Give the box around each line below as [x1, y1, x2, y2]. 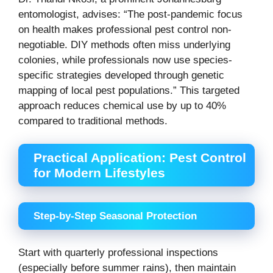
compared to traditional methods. [18, 115, 168, 127]
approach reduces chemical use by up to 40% [18, 99, 226, 112]
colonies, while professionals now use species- [18, 54, 232, 66]
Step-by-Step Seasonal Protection [34, 210, 197, 222]
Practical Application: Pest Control [34, 151, 246, 165]
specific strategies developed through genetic [18, 69, 224, 81]
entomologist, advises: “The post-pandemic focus [18, 8, 243, 20]
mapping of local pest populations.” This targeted [18, 84, 239, 96]
